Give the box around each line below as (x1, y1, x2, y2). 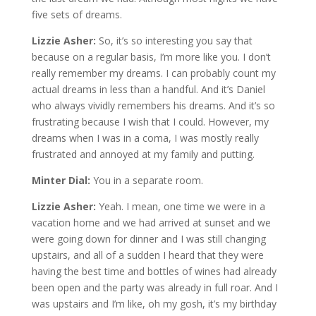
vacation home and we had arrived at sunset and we (31, 215, 271, 229)
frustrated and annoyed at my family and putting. (31, 147, 255, 161)
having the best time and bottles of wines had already (31, 264, 276, 278)
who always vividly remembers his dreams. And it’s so (31, 98, 275, 112)
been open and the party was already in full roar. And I (31, 280, 278, 294)
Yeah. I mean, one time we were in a (98, 199, 265, 213)
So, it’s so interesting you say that (98, 33, 253, 47)
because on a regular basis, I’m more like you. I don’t (31, 49, 271, 63)
